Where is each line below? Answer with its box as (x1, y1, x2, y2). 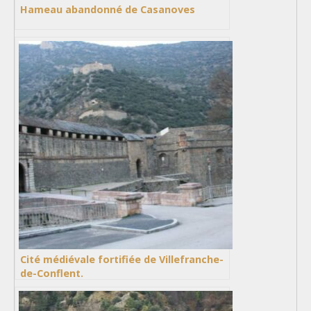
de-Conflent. (20, 267, 83, 280)
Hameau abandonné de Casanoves (20, 3, 195, 17)
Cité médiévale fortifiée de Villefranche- (20, 253, 224, 267)
